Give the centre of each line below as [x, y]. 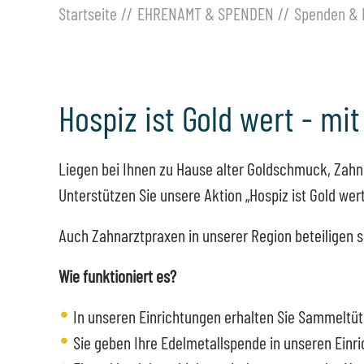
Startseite [88, 13]
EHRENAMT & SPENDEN [205, 13]
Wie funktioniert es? [117, 275]
